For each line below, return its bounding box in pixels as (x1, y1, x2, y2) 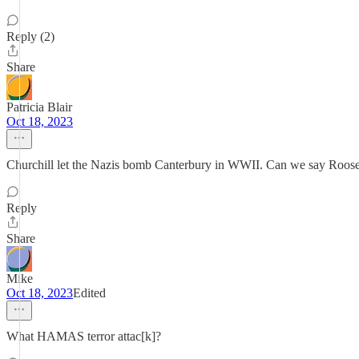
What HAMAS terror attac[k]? (6, 329, 161, 343)
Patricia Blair (6, 100, 72, 114)
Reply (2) (6, 30, 54, 43)
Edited (73, 286, 106, 300)
